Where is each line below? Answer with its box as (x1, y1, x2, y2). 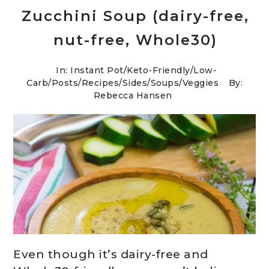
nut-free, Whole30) (53, 31, 217, 49)
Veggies (182, 77, 219, 88)
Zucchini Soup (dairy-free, (21, 7, 249, 25)
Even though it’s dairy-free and (13, 247, 208, 261)
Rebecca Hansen (93, 90, 172, 101)
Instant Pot (70, 65, 124, 76)
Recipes (81, 77, 119, 88)
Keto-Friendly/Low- (127, 65, 217, 76)
